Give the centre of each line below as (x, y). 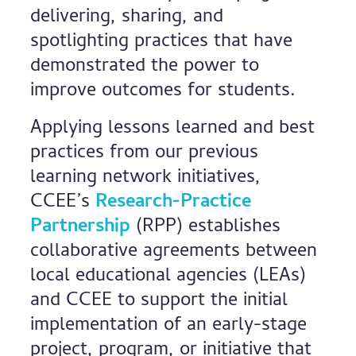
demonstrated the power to (145, 67)
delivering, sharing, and (127, 18)
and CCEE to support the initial (159, 302)
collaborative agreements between (174, 252)
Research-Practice (174, 203)
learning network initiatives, (146, 178)
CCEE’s (63, 203)
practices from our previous (145, 154)
